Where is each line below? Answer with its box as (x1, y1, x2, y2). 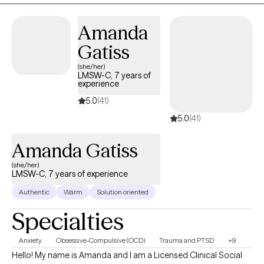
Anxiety (19, 236, 42, 245)
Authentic (19, 187, 49, 196)
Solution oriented (97, 187, 148, 196)
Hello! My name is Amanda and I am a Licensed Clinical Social (12, 250, 242, 260)
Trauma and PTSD (159, 236, 214, 245)
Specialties (12, 207, 124, 236)
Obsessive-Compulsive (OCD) (56, 236, 145, 245)
